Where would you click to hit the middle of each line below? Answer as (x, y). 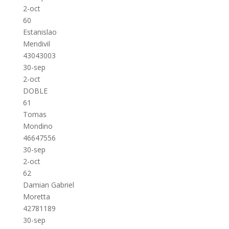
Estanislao (40, 32)
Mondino (38, 126)
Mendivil (36, 44)
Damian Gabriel (48, 185)
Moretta (36, 197)
